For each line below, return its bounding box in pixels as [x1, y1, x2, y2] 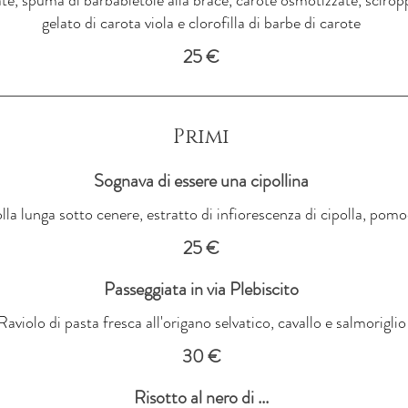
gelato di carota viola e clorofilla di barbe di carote [42, 10, 361, 35]
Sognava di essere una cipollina [94, 167, 309, 194]
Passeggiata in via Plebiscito [104, 275, 299, 302]
